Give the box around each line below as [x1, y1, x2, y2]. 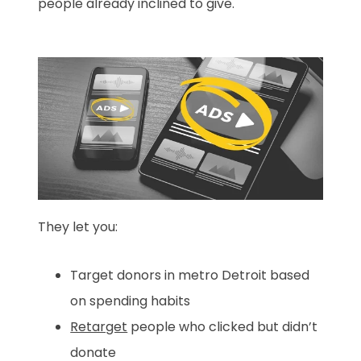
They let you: [38, 217, 118, 236]
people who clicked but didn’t [127, 317, 318, 336]
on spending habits [70, 291, 191, 310]
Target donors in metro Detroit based [70, 265, 310, 284]
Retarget [70, 317, 128, 336]
